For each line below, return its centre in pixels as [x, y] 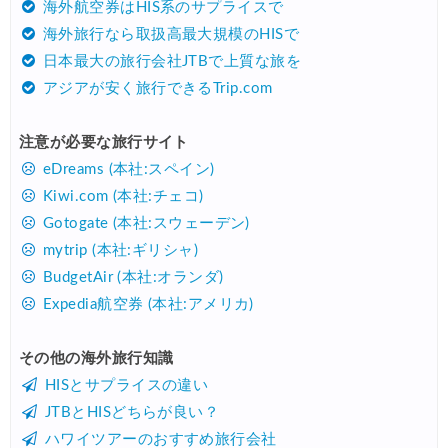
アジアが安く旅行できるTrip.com [157, 89]
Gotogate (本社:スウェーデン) [146, 224]
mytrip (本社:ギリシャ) [120, 251]
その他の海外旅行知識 [96, 359]
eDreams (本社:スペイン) [128, 170]
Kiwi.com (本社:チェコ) [123, 197]
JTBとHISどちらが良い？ [132, 413]
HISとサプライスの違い [126, 386]
